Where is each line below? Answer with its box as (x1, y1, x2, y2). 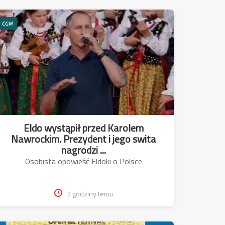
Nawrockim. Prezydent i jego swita (11, 129, 156, 148)
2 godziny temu (66, 187, 113, 200)
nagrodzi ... (61, 140, 106, 159)
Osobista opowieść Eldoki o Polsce (25, 153, 142, 169)
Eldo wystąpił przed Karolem (23, 118, 144, 137)
